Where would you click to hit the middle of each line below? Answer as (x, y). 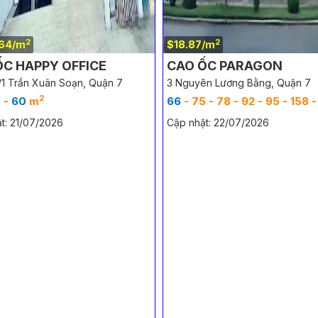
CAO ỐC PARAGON (225, 66)
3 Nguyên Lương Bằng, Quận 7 (239, 83)
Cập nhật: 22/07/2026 (218, 122)
